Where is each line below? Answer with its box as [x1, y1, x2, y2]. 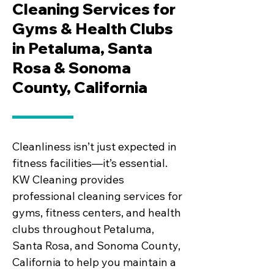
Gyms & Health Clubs [12, 19, 173, 38]
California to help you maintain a [12, 255, 176, 269]
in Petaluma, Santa [12, 39, 152, 57]
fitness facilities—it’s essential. [12, 156, 168, 170]
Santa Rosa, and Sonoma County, [12, 239, 180, 253]
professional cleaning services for [12, 189, 182, 203]
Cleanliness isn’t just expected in [12, 139, 177, 154]
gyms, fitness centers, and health [12, 206, 181, 220]
